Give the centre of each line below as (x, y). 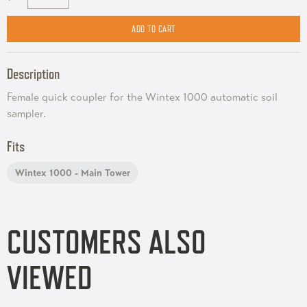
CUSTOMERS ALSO (107, 242)
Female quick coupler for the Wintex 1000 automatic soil (142, 97)
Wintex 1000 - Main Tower (73, 173)
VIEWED (50, 278)
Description (33, 74)
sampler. (26, 114)
